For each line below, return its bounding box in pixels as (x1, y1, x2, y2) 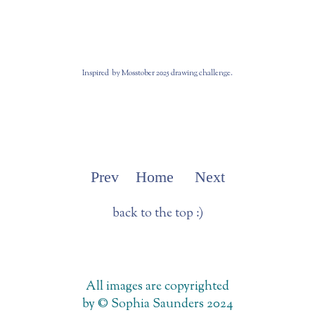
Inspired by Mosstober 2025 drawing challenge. (82, 67, 233, 79)
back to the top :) (112, 205, 203, 224)
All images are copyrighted (86, 278, 229, 297)
